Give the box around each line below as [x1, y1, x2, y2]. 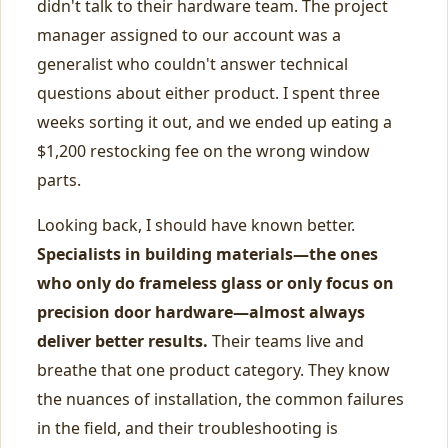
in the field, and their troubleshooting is [37, 417, 338, 439]
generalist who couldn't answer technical [37, 53, 348, 75]
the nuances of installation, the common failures [37, 388, 404, 410]
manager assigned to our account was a [37, 24, 341, 46]
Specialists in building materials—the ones [37, 243, 378, 265]
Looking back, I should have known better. [37, 214, 355, 236]
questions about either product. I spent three [37, 82, 380, 104]
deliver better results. [37, 330, 208, 352]
